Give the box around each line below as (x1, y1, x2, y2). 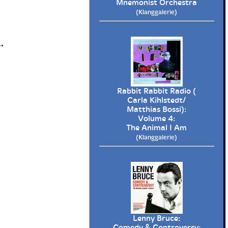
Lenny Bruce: (133, 214, 180, 223)
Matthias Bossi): (127, 105, 186, 115)
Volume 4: (138, 114, 175, 124)
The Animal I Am (126, 123, 187, 133)
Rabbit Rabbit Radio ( (117, 87, 196, 96)
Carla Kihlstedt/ (127, 96, 186, 105)
